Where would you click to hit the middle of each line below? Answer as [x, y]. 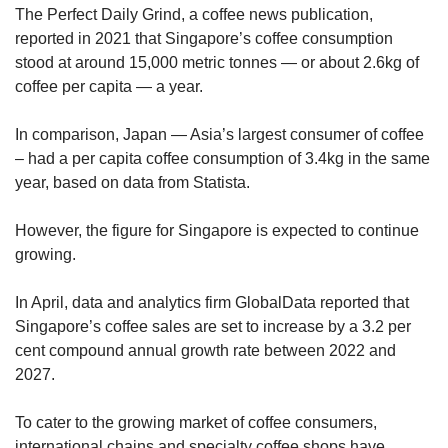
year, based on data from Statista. [132, 182]
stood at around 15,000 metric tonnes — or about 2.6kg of [217, 62]
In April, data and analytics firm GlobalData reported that [212, 302]
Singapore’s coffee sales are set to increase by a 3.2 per [213, 326]
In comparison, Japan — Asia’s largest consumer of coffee [219, 134]
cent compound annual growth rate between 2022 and [205, 350]
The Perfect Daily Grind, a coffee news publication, [194, 14]
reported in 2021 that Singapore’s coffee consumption [204, 38]
